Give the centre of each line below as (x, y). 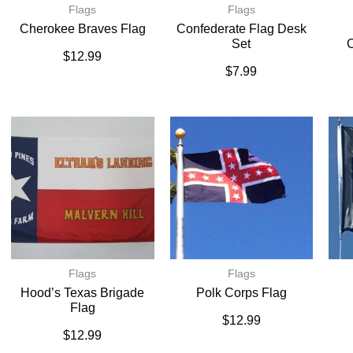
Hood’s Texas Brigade (83, 293)
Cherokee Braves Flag (82, 28)
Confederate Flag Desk (241, 28)
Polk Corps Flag (241, 293)
